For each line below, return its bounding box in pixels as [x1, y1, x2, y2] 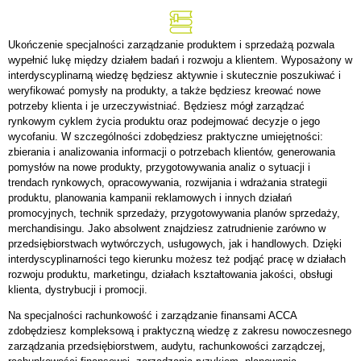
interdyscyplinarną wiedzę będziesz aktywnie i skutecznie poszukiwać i [8, 69, 341, 81]
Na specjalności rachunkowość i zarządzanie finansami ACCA [8, 309, 297, 322]
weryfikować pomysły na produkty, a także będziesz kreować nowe [8, 85, 321, 97]
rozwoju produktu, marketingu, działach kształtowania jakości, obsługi [8, 268, 333, 280]
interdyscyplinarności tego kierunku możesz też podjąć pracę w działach [8, 253, 346, 265]
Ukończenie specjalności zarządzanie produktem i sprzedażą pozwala [8, 39, 334, 51]
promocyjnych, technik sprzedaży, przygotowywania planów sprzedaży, [8, 207, 340, 219]
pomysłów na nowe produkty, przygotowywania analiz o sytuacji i [8, 161, 310, 173]
